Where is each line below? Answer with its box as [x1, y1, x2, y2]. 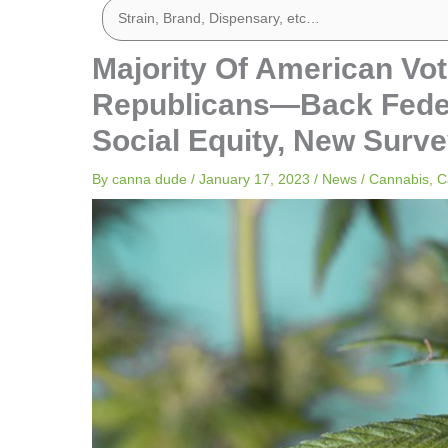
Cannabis [369, 171, 429, 187]
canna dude [112, 171, 191, 187]
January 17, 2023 [199, 171, 314, 187]
